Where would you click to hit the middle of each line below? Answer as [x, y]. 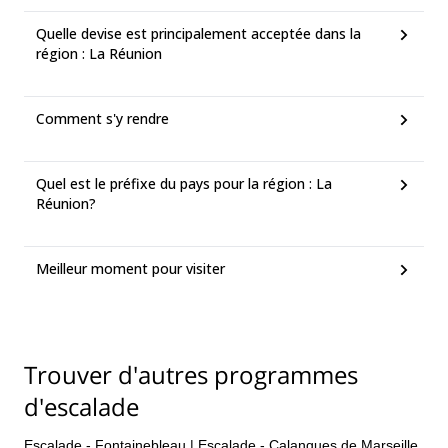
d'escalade [81, 406]
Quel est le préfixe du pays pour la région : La [184, 183]
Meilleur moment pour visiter [130, 268]
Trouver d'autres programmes [191, 374]
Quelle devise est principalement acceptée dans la [198, 33]
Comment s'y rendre [102, 118]
